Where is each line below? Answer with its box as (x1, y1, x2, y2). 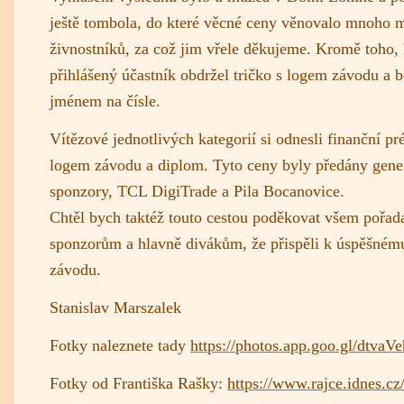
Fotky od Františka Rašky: (50, 373, 227, 392)
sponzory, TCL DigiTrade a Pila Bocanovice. (50, 181, 344, 200)
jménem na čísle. (50, 91, 161, 110)
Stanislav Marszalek (50, 298, 181, 317)
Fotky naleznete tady (50, 335, 190, 354)
